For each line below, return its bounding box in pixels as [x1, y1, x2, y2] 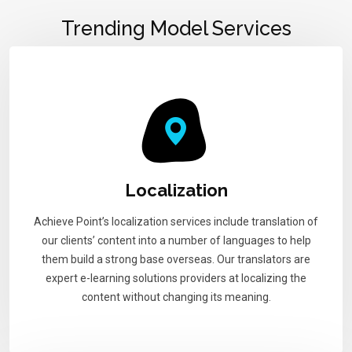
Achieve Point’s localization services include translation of [34, 214, 318, 228]
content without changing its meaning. [81, 290, 271, 303]
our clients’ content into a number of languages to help [41, 233, 311, 247]
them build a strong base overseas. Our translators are [42, 252, 310, 266]
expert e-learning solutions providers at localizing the [46, 271, 306, 284]
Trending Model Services [60, 16, 291, 40]
